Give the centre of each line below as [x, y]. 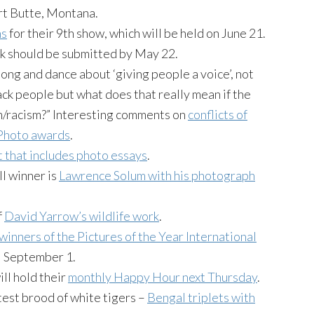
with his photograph [200, 175]
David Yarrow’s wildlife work [82, 216]
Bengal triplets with [201, 297]
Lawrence [86, 175]
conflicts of [218, 114]
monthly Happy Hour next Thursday [163, 277]
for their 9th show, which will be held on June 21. [136, 33]
